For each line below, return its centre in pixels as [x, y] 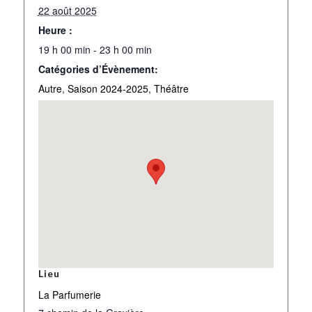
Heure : [55, 30]
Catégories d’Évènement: [98, 69]
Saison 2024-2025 [108, 89]
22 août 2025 [67, 11]
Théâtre [171, 89]
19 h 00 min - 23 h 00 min [95, 50]
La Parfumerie [69, 295]
